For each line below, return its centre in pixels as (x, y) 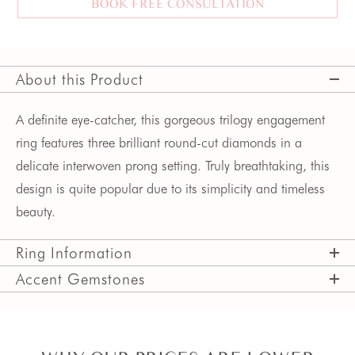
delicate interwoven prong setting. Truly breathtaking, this (173, 166)
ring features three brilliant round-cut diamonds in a (159, 143)
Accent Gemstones (80, 279)
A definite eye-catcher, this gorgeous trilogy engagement (170, 120)
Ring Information (74, 253)
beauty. (38, 212)
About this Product (80, 79)
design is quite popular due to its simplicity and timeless (170, 189)
